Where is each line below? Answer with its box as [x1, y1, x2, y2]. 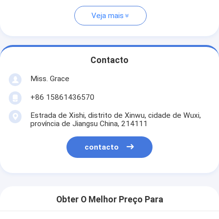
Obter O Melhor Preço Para [56, 195, 163, 205]
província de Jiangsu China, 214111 [30, 119, 148, 128]
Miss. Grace [30, 74, 69, 83]
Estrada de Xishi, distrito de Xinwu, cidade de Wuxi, [30, 110, 201, 120]
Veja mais [91, 11, 124, 21]
